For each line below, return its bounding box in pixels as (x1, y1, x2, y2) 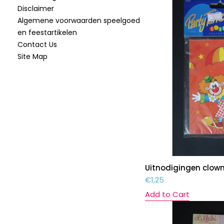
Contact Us (17, 39, 57, 49)
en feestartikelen (17, 27, 77, 37)
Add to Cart (144, 189, 189, 200)
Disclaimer (17, 3, 54, 13)
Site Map (17, 51, 47, 61)
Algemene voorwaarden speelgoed (17, 15, 140, 25)
